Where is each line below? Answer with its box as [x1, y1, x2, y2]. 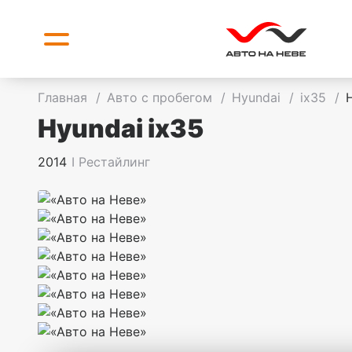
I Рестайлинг [71, 154, 150, 170]
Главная [38, 90, 91, 105]
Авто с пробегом [107, 90, 216, 105]
